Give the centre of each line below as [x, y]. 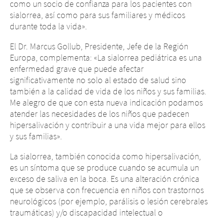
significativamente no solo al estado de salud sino [98, 80]
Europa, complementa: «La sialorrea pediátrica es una [106, 57]
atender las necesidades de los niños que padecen [99, 114]
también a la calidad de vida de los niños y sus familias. [108, 91]
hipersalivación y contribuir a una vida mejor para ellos [108, 125]
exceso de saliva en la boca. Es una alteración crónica [105, 179]
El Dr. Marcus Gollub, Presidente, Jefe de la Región [99, 46]
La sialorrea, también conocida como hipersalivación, [105, 156]
